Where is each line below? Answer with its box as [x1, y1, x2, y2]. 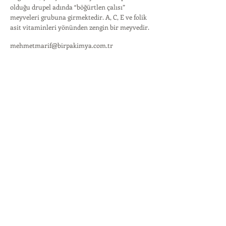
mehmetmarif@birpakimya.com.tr [10, 41, 113, 49]
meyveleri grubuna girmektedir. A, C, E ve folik [10, 13, 147, 21]
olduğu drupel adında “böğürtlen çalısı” [10, 3, 125, 11]
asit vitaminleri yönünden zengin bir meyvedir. [10, 23, 149, 31]
